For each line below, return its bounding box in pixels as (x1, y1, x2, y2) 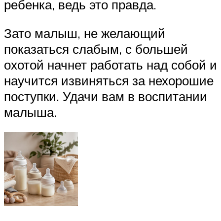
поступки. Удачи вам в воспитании (4, 88, 207, 104)
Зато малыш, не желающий (4, 25, 165, 41)
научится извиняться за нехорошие (4, 72, 214, 88)
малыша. (4, 104, 57, 120)
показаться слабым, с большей (4, 40, 188, 57)
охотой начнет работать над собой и (4, 56, 217, 73)
